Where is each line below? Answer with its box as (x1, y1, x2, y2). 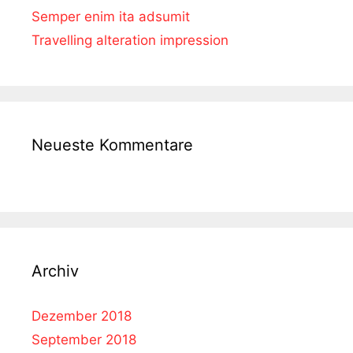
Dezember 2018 (32, 307, 132, 324)
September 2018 (32, 331, 136, 347)
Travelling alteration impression (32, 32, 229, 48)
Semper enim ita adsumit (32, 8, 190, 24)
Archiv (32, 261, 79, 281)
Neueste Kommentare (32, 135, 193, 154)
